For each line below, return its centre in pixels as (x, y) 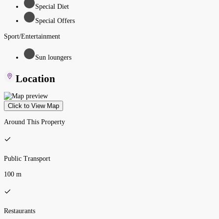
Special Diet (52, 6)
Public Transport (27, 158)
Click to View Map (33, 106)
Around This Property (34, 122)
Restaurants (20, 211)
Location (35, 79)
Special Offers (55, 21)
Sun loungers (53, 57)
